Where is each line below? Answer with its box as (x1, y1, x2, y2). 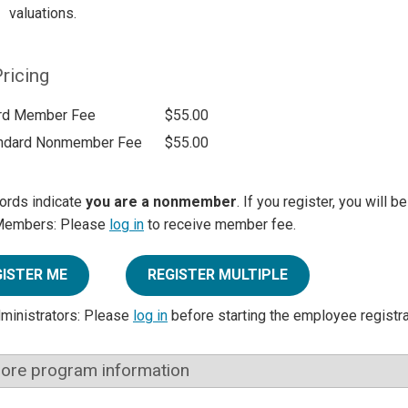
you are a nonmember (86, 193, 237, 211)
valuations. (8, 4, 76, 22)
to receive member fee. (144, 216, 296, 234)
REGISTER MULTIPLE (148, 266, 288, 284)
